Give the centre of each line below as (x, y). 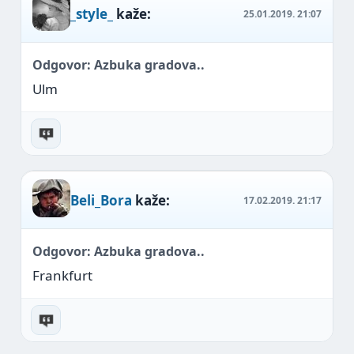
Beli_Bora (101, 200)
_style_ (92, 13)
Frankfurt (62, 275)
